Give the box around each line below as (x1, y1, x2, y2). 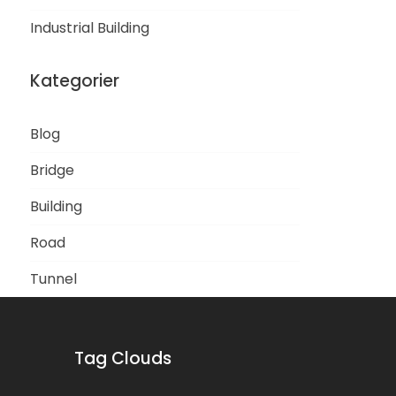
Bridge (30, 159, 75, 180)
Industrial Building (30, 17, 150, 38)
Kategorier (30, 68, 120, 93)
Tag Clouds (73, 346, 171, 370)
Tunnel (30, 268, 78, 289)
